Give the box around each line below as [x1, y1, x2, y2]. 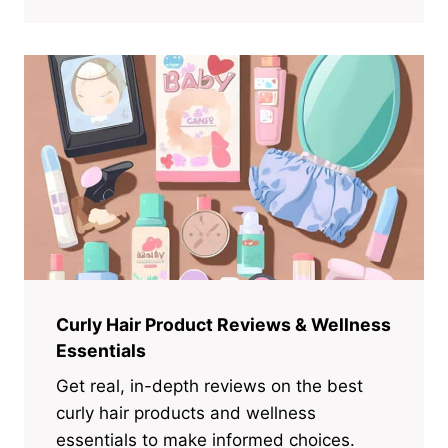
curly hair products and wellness [56, 402, 316, 423]
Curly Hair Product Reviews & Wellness [56, 314, 391, 336]
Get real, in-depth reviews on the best [56, 375, 363, 396]
